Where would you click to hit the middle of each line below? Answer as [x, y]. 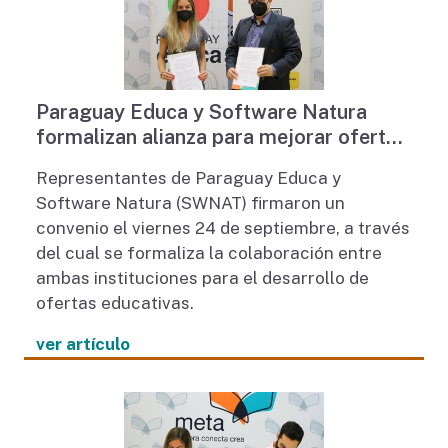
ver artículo [82, 343]
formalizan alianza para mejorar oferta [216, 136]
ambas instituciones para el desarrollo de [202, 277]
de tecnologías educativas [156, 161]
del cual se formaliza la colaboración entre [208, 252]
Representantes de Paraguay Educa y [188, 177]
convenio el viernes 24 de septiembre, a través [222, 227]
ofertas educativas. [114, 302]
